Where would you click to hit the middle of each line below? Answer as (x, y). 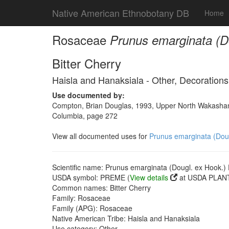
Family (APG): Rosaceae (92, 208)
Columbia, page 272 (85, 116)
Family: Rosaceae (81, 198)
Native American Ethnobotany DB (121, 13)
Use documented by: (88, 95)
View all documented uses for (101, 136)
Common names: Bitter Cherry (101, 188)
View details (149, 177)
